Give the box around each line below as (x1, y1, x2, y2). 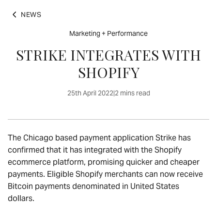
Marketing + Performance (69, 29, 148, 38)
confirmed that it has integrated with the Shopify (8, 145, 182, 155)
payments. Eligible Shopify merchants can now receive (8, 169, 203, 179)
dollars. (8, 193, 36, 203)
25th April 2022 (67, 89, 113, 97)
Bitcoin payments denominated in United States (8, 181, 179, 191)
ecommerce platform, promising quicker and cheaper (8, 157, 200, 167)
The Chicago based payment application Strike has (8, 133, 191, 143)
